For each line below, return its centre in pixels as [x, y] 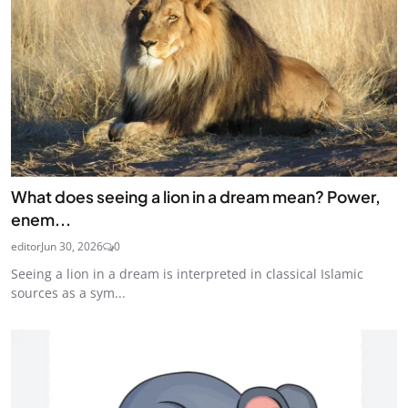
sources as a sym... [68, 293]
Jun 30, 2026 [72, 247]
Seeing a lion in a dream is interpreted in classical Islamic [187, 274]
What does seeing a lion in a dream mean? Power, [196, 197]
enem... [41, 220]
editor [26, 247]
